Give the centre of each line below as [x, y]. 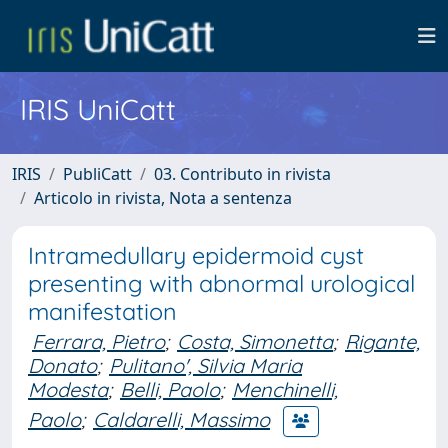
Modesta [68, 389]
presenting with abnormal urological [221, 283]
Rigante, [382, 341]
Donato [62, 365]
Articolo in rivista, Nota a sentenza [163, 198]
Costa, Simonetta [255, 341]
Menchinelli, [285, 389]
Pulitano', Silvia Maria [205, 365]
